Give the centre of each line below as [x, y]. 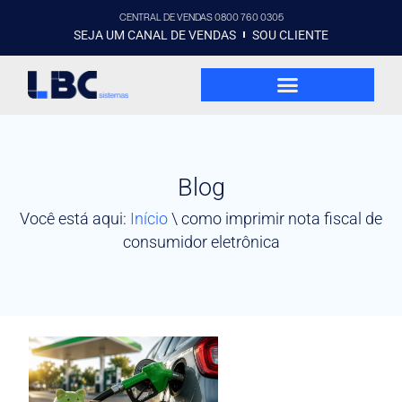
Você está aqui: [75, 219]
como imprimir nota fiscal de [282, 219]
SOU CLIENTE [291, 35]
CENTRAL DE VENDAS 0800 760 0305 [201, 17]
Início [149, 219]
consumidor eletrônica [201, 242]
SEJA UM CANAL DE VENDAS [154, 35]
